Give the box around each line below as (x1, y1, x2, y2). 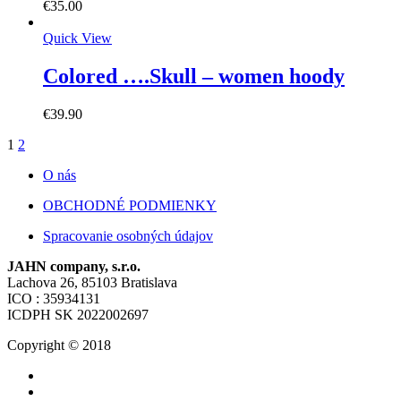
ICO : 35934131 (7, 291, 100, 307)
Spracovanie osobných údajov (43, 228, 213, 244)
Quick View (43, 30, 112, 47)
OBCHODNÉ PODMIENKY (43, 198, 217, 214)
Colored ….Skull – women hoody (43, 64, 345, 89)
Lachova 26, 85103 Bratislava (7, 275, 177, 291)
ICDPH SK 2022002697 (7, 307, 149, 323)
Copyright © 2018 (7, 337, 111, 354)
